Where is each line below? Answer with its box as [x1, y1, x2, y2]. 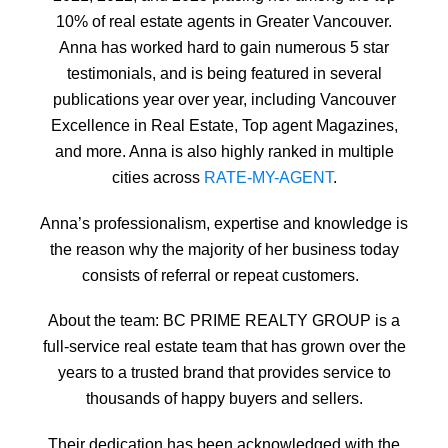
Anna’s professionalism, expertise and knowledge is [40, 213, 408, 232]
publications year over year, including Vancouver [52, 89, 396, 108]
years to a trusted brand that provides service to [57, 363, 391, 382]
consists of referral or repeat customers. [81, 265, 367, 284]
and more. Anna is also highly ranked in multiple [54, 141, 394, 160]
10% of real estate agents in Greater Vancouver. [56, 11, 392, 30]
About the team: [48, 311, 163, 330]
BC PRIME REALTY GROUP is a [163, 311, 400, 330]
